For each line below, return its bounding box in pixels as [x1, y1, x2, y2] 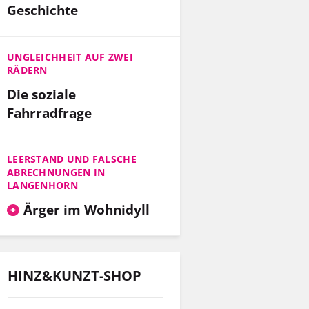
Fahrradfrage [7, 103, 92, 122]
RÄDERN [7, 63, 48, 77]
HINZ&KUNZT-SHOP [8, 266, 141, 285]
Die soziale [7, 84, 76, 103]
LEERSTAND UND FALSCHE [7, 152, 137, 166]
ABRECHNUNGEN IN [7, 166, 106, 179]
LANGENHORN [7, 179, 78, 192]
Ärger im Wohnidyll [23, 200, 150, 219]
